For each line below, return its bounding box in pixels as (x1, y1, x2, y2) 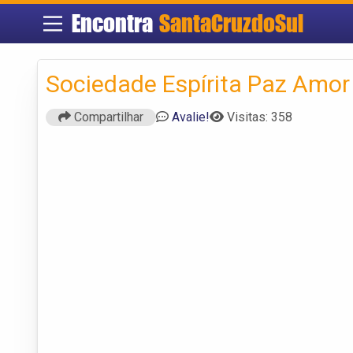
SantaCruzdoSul (158, 9, 303, 38)
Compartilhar (71, 109, 143, 124)
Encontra (71, 9, 159, 38)
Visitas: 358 (227, 109, 292, 124)
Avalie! (172, 109, 210, 124)
